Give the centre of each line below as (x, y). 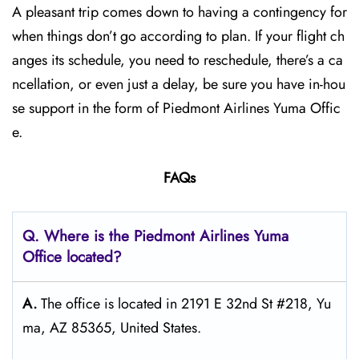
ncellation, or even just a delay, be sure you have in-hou (179, 84)
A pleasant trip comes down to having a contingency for (179, 12)
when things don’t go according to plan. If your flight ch (178, 36)
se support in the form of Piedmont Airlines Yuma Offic (176, 108)
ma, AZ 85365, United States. (112, 328)
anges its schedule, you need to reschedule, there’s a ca (177, 60)
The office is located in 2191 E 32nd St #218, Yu (186, 304)
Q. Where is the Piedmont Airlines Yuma (155, 236)
